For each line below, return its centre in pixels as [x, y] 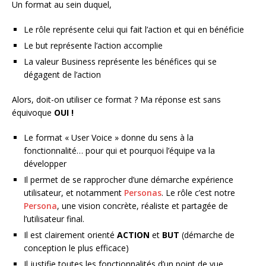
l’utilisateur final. [54, 219]
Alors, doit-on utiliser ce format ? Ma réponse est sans [116, 100]
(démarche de [207, 235]
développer [45, 164]
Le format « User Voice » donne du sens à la [109, 138]
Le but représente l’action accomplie [93, 46]
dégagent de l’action [62, 75]
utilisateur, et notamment [74, 193]
